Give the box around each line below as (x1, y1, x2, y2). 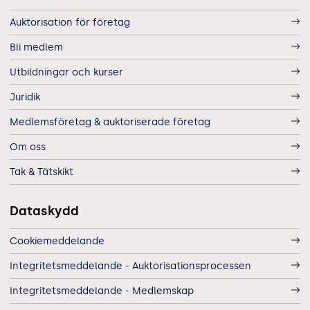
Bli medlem (10, 41, 63, 53)
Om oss (10, 140, 46, 153)
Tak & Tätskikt (10, 165, 73, 178)
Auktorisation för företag (10, 16, 130, 28)
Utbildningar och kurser (10, 66, 123, 78)
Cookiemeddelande (10, 235, 104, 247)
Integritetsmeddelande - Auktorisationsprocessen (10, 259, 251, 272)
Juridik (10, 91, 40, 103)
